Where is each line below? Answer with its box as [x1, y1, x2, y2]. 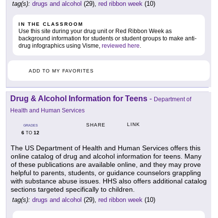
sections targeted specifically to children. [11, 185, 135, 194]
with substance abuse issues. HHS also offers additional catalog [11, 177, 207, 185]
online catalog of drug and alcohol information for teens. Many [11, 152, 201, 161]
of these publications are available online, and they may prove [11, 161, 201, 169]
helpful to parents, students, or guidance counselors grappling [11, 169, 201, 177]
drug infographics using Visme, [18, 42, 102, 50]
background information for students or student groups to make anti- [18, 35, 197, 42]
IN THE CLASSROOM [18, 21, 83, 27]
